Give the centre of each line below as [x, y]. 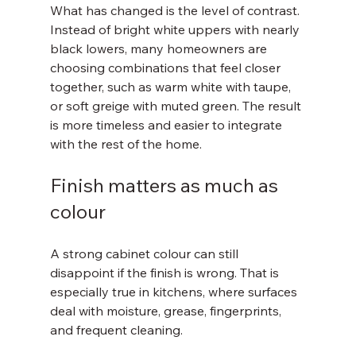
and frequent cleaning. [116, 330]
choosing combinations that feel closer [166, 68]
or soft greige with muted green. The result [177, 106]
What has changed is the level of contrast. [176, 10]
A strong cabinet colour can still [145, 253]
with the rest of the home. [126, 144]
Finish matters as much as [166, 185]
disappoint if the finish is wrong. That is [166, 273]
